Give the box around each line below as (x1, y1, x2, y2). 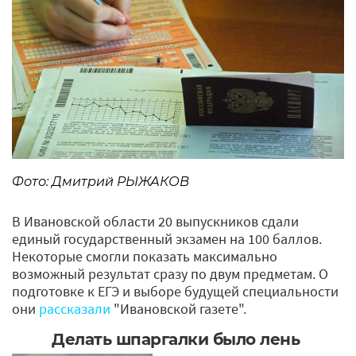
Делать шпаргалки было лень (52, 329, 304, 349)
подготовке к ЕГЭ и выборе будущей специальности (12, 281, 339, 300)
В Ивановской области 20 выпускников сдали (12, 211, 299, 230)
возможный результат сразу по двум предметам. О (12, 264, 328, 283)
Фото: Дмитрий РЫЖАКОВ (12, 173, 189, 189)
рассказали (39, 299, 110, 318)
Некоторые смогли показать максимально (12, 246, 277, 265)
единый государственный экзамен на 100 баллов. (12, 229, 322, 248)
